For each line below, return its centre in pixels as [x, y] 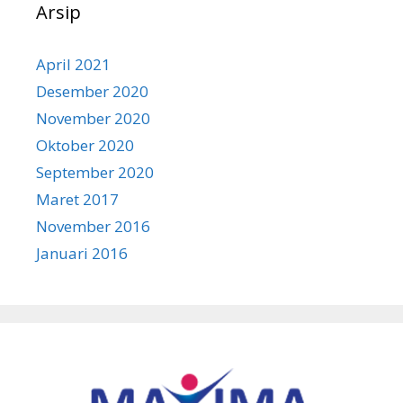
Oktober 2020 [85, 145]
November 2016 [93, 226]
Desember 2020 [92, 91]
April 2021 [73, 64]
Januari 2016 [82, 253]
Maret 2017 [77, 199]
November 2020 [93, 118]
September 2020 [95, 172]
